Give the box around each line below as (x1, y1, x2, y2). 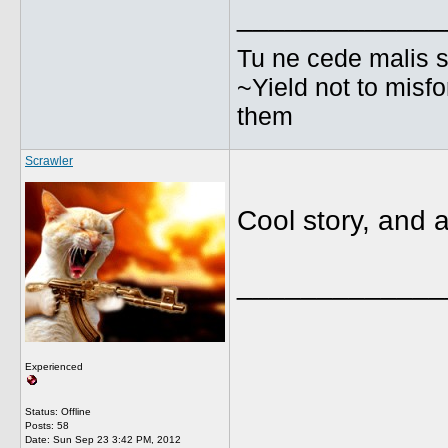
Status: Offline (25, 406, 91, 417)
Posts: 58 (25, 420, 69, 431)
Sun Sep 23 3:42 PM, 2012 (53, 434, 181, 445)
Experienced (25, 361, 83, 372)
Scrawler (25, 154, 73, 168)
